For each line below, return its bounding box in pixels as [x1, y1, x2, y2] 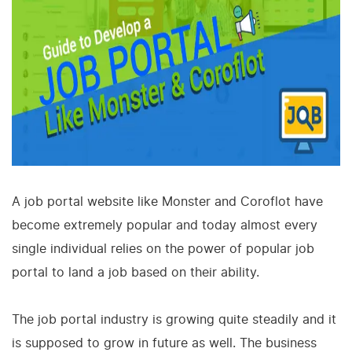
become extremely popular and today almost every [12, 217, 317, 233]
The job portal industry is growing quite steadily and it [12, 311, 336, 327]
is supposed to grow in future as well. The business [12, 335, 317, 350]
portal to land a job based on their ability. [12, 264, 259, 280]
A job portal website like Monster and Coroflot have [12, 193, 323, 209]
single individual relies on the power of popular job [12, 240, 314, 256]
